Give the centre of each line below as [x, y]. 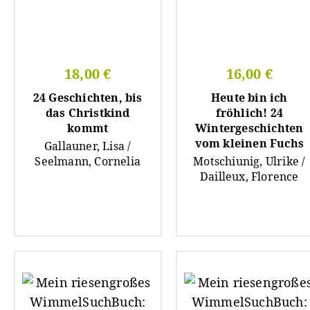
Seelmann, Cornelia [88, 161]
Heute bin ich [249, 97]
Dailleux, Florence [249, 176]
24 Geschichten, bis [88, 97]
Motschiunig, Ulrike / [249, 161]
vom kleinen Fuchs [249, 143]
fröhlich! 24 [249, 112]
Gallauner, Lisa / [88, 146]
